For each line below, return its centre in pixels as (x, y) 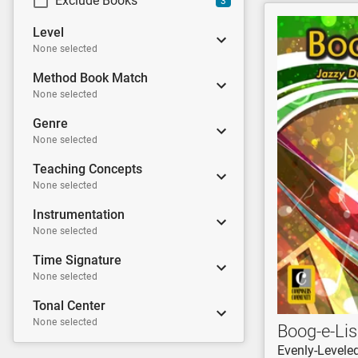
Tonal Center (69, 306)
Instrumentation (79, 215)
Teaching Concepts (88, 169)
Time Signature (77, 260)
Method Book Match (90, 78)
